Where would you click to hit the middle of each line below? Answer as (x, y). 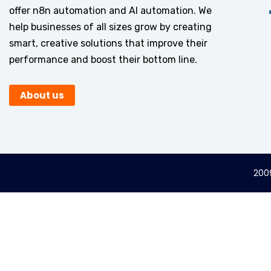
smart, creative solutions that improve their (108, 43)
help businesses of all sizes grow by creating (110, 27)
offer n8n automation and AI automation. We (110, 11)
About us (42, 95)
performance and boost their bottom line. (103, 60)
